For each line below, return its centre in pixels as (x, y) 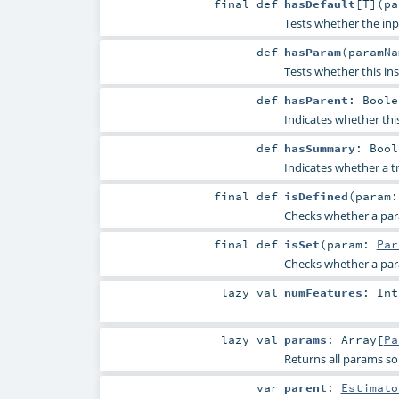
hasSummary (319, 148)
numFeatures (323, 293)
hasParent (316, 99)
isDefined (316, 196)
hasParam (312, 51)
